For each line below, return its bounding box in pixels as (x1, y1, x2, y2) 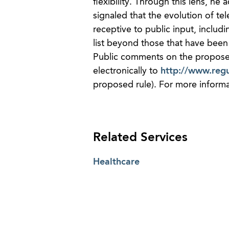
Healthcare (93, 157, 140, 167)
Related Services (93, 132, 188, 144)
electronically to (93, 66, 161, 76)
